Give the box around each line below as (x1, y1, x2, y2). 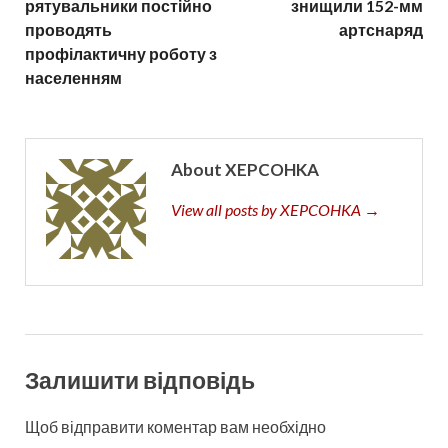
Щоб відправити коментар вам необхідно (25, 417, 326, 437)
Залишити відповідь (25, 365, 255, 394)
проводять (25, 19, 112, 39)
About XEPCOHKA (171, 158, 319, 180)
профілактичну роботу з (25, 43, 217, 63)
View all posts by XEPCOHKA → (171, 199, 380, 219)
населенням (25, 67, 122, 87)
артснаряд (339, 19, 423, 39)
